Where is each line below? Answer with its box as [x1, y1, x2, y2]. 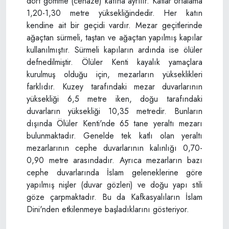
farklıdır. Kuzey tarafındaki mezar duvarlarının [27, 80, 202, 93]
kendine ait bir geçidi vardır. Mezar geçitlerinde [27, 19, 202, 31]
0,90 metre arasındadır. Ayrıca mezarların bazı [27, 154, 202, 166]
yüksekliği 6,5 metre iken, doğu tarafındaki [27, 93, 202, 105]
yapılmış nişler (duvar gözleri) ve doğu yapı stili [27, 178, 202, 191]
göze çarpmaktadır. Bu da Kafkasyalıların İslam [27, 191, 202, 203]
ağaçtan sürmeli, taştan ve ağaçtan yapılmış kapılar [27, 31, 202, 43]
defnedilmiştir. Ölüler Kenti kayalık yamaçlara [27, 56, 202, 68]
